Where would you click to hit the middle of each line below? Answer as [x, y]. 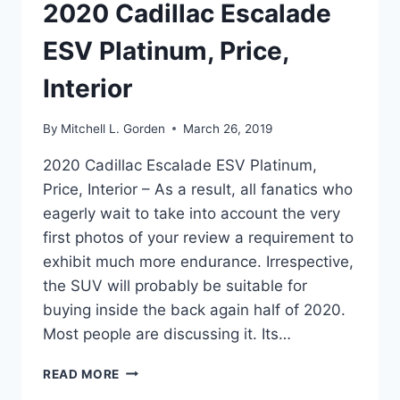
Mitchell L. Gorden [113, 128]
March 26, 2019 [228, 128]
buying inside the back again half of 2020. [194, 309]
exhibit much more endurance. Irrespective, [198, 261]
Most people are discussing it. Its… [167, 333]
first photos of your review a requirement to [198, 237]
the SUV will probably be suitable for [175, 285]
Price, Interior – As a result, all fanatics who [198, 189]
